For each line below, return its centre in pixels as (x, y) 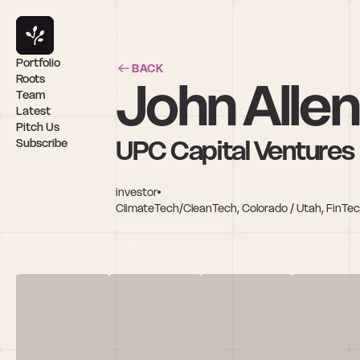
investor (137, 192)
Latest (33, 111)
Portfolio (38, 63)
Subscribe (42, 143)
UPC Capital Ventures (235, 150)
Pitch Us (38, 127)
